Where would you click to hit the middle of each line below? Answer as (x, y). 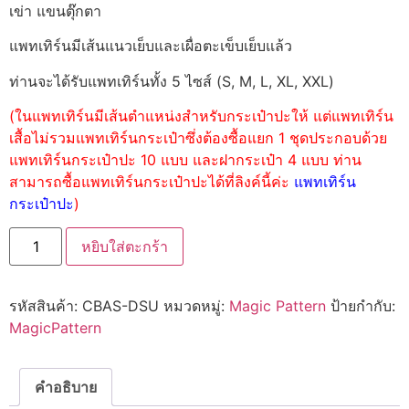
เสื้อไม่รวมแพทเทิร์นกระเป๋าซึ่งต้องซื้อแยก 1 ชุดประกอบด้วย (198, 138)
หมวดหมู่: (196, 306)
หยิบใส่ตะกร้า (125, 247)
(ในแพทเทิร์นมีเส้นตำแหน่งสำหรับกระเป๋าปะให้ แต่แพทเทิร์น (201, 116)
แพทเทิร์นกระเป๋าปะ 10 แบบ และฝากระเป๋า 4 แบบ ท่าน (185, 160)
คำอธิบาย (66, 388)
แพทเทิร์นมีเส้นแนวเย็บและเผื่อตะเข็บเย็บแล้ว (151, 46)
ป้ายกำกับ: (363, 306)
